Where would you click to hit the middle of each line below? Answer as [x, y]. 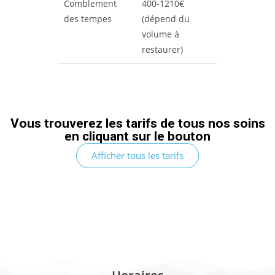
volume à [161, 34]
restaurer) [162, 49]
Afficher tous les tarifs [137, 155]
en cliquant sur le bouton [137, 136]
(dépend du [166, 19]
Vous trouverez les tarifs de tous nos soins [137, 123]
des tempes [88, 19]
